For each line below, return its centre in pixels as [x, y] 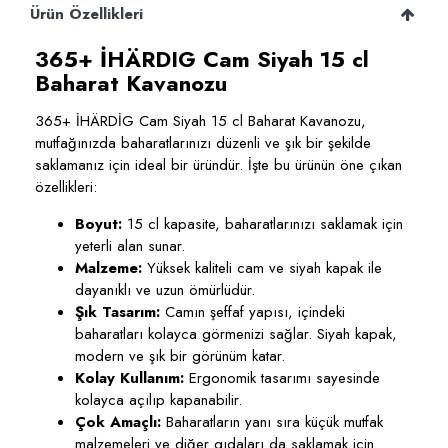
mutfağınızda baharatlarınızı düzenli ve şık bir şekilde [203, 143]
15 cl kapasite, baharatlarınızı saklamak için [262, 224]
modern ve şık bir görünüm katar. [180, 356]
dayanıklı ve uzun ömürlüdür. [165, 290]
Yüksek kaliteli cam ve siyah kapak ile [262, 268]
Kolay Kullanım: [129, 378]
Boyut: [98, 224]
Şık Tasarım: [117, 312]
